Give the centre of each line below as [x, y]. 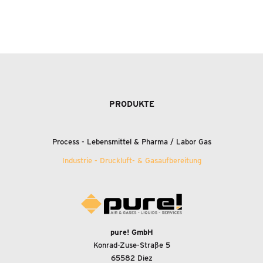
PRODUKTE [131, 104]
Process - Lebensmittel [93, 142]
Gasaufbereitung [172, 161]
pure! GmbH [131, 232]
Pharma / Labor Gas [175, 142]
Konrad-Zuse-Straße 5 [131, 245]
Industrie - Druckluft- [100, 161]
